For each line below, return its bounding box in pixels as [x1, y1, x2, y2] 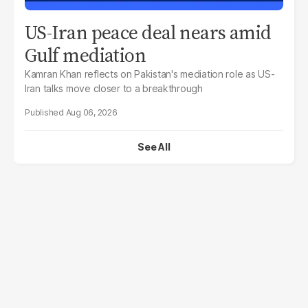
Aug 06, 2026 [65, 107, 118, 118]
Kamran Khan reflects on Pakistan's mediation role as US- [25, 67, 275, 80]
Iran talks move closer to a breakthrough [25, 82, 203, 94]
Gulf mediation [25, 41, 146, 68]
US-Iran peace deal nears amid [25, 19, 272, 45]
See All [137, 140, 170, 153]
